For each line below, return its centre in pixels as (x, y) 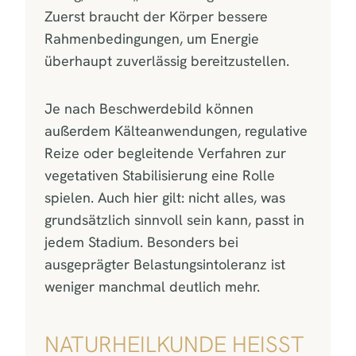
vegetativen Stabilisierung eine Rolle (160, 175)
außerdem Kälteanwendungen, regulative (176, 130)
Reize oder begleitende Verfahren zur (165, 153)
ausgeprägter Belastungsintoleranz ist (165, 264)
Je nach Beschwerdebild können (149, 108)
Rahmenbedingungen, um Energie (152, 38)
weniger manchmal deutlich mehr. (152, 286)
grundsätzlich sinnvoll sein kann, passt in (174, 219)
